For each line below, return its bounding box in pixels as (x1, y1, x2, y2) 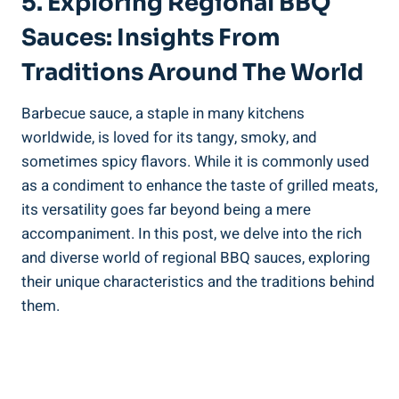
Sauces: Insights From (21, 22, 281, 53)
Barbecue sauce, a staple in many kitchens (21, 102, 305, 125)
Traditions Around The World (21, 57, 363, 87)
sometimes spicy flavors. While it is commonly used (21, 150, 370, 173)
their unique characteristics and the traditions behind (21, 270, 375, 293)
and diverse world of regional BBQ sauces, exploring (21, 246, 370, 269)
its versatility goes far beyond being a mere (21, 198, 311, 221)
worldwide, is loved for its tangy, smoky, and (21, 126, 317, 149)
